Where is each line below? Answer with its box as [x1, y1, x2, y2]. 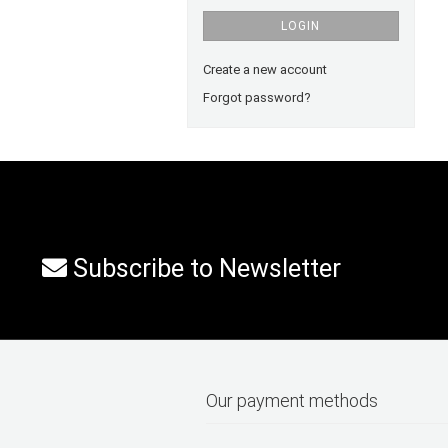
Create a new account [203, 62, 327, 77]
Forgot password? [203, 90, 311, 105]
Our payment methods [206, 390, 379, 411]
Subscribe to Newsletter [66, 254, 341, 283]
